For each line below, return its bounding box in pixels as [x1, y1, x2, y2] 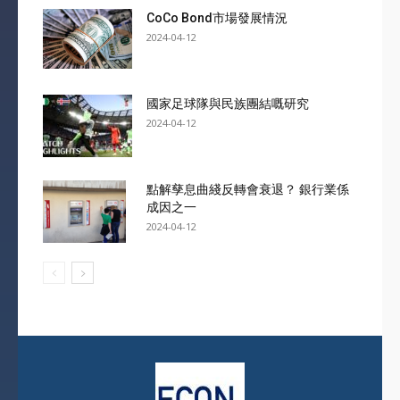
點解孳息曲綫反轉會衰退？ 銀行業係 [146, 182, 350, 196]
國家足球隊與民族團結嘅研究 [146, 96, 310, 111]
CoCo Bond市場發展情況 [146, 11, 288, 25]
